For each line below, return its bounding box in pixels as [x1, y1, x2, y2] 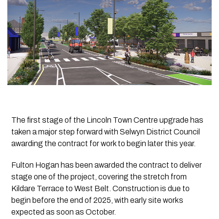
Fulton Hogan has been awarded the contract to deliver [11, 160, 202, 169]
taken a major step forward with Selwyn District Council [11, 127, 200, 136]
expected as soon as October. [11, 207, 116, 216]
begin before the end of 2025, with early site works [11, 196, 183, 204]
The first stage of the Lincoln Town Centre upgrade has [11, 115, 203, 124]
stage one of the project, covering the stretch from [11, 172, 187, 181]
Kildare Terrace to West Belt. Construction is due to [11, 184, 190, 193]
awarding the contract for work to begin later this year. [11, 139, 196, 148]
